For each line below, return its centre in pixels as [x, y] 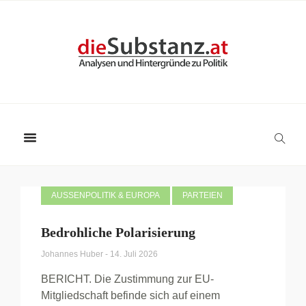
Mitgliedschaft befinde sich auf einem [130, 295]
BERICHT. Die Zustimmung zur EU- [127, 279]
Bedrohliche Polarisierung [118, 232]
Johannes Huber [73, 254]
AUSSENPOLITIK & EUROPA [103, 195]
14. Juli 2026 [134, 254]
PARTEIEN [203, 195]
